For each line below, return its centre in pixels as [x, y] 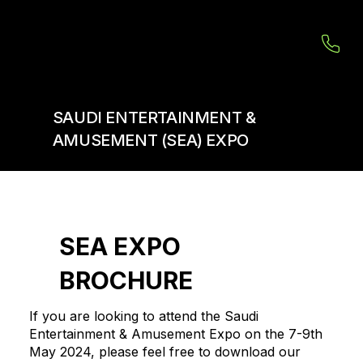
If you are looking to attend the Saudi [143, 316]
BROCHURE [126, 280]
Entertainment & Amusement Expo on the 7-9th [175, 333]
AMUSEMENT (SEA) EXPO [150, 141]
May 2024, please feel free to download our [164, 351]
